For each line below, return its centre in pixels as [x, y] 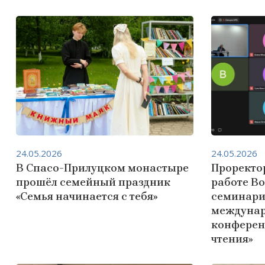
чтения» [232, 239]
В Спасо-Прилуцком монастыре [102, 168]
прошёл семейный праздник [93, 182]
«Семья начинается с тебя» [87, 196]
